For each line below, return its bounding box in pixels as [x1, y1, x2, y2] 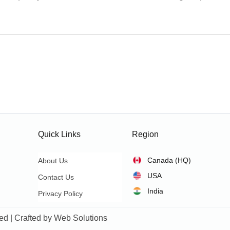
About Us [38, 157, 68, 165]
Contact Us [38, 173, 74, 181]
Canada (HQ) [147, 156, 191, 164]
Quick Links [38, 130, 81, 139]
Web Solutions [54, 214, 107, 222]
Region [131, 130, 159, 139]
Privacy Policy [38, 189, 83, 198]
